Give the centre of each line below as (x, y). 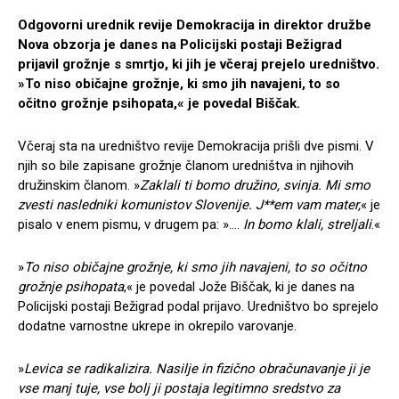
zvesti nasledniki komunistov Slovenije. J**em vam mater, (189, 204)
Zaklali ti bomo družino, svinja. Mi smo (255, 185)
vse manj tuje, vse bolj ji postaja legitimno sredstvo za (179, 388)
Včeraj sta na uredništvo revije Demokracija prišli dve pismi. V (196, 146)
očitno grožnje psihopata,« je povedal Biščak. (159, 103)
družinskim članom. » (79, 185)
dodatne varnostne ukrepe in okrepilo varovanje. (157, 326)
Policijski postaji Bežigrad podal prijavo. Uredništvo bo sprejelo (198, 306)
